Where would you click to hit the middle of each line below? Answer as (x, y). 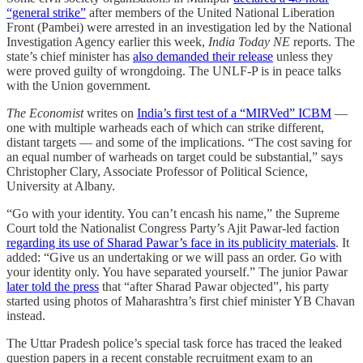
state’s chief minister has (70, 57)
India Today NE (249, 42)
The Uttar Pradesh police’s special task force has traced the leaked (174, 344)
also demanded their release (203, 57)
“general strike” (46, 13)
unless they (303, 57)
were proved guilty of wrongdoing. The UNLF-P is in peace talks (174, 71)
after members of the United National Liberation (210, 13)
